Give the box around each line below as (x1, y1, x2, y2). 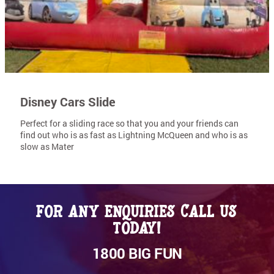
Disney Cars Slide (20, 93, 116, 109)
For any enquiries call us (37, 202, 237, 217)
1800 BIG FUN (92, 243, 182, 263)
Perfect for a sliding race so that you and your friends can (20, 117, 239, 129)
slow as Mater (20, 140, 74, 152)
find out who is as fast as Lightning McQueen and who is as (20, 128, 248, 141)
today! (113, 218, 161, 234)
